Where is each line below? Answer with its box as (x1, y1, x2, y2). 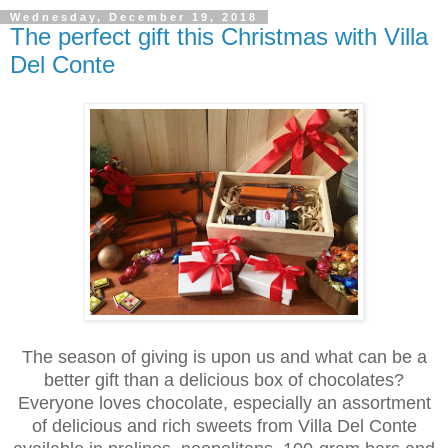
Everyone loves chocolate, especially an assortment (17, 392, 431, 413)
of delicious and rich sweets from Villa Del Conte (31, 415, 417, 436)
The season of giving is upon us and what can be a (21, 346, 427, 367)
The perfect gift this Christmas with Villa (10, 23, 428, 50)
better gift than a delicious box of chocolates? (44, 369, 404, 390)
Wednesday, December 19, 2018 (10, 11, 258, 23)
